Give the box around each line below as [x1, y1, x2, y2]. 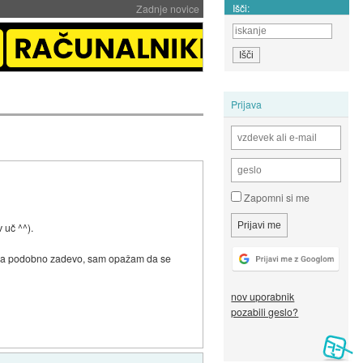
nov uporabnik [231, 289, 295, 304]
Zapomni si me [241, 190, 310, 205]
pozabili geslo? [231, 305, 299, 319]
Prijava [231, 96, 263, 111]
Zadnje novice [135, 2, 199, 15]
